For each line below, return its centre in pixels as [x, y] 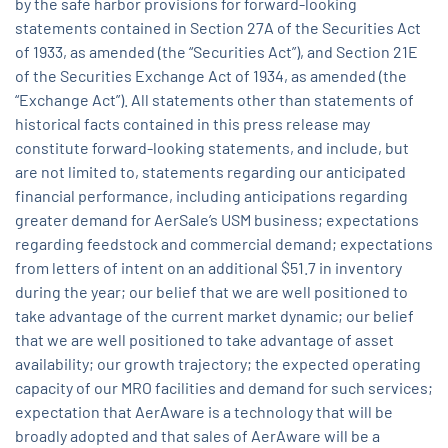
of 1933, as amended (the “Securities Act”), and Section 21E [216, 52]
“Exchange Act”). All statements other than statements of [214, 100]
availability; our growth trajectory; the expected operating [218, 364]
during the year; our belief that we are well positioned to [211, 292]
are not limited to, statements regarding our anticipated [210, 172]
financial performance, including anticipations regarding [211, 196]
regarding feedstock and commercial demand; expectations [224, 244]
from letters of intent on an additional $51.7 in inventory [208, 268]
